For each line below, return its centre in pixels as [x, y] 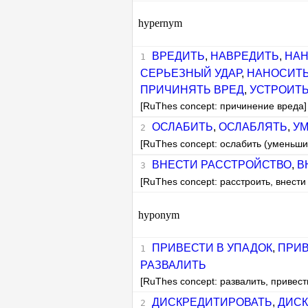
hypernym [160, 23]
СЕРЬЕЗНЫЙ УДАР [191, 73]
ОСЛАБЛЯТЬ [253, 126]
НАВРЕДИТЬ [244, 56]
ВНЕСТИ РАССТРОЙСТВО [221, 164]
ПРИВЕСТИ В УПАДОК [212, 247]
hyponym [159, 214]
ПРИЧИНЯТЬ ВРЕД [192, 90]
